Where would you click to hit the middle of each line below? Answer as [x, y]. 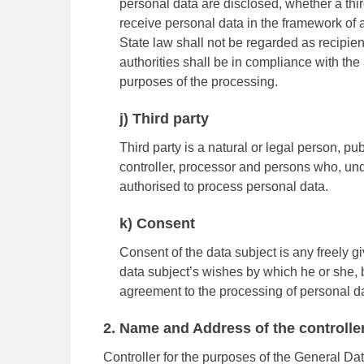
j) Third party [164, 119]
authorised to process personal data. [224, 186]
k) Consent [157, 223]
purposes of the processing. [199, 82]
